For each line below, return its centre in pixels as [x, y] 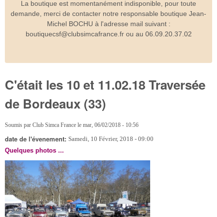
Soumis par [19, 125]
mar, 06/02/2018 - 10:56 [111, 125]
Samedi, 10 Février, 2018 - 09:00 [111, 139]
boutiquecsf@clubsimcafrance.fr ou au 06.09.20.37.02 [108, 34]
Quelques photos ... [34, 151]
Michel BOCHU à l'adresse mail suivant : [108, 23]
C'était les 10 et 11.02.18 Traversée [105, 85]
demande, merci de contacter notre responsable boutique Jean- [108, 13]
